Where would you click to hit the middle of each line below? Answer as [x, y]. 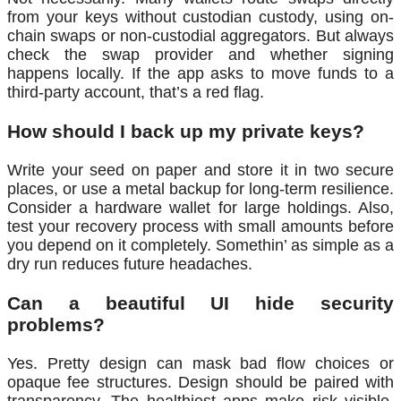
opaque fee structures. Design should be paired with [200, 382]
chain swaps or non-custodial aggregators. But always [200, 35]
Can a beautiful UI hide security [200, 303]
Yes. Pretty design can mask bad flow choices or [200, 363]
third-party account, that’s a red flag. [136, 92]
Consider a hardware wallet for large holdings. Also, [200, 207]
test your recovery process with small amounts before [200, 226]
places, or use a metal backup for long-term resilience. [200, 188]
